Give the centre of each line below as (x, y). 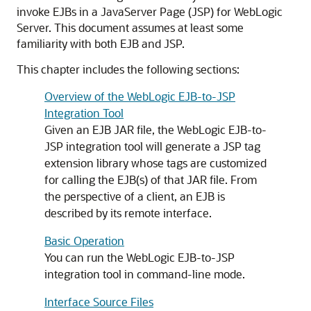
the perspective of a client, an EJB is (135, 196)
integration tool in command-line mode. (145, 274)
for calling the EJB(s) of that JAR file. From (151, 179)
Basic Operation (84, 241)
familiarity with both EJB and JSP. (101, 43)
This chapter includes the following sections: (128, 69)
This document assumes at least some (149, 27)
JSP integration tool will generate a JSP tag (152, 146)
